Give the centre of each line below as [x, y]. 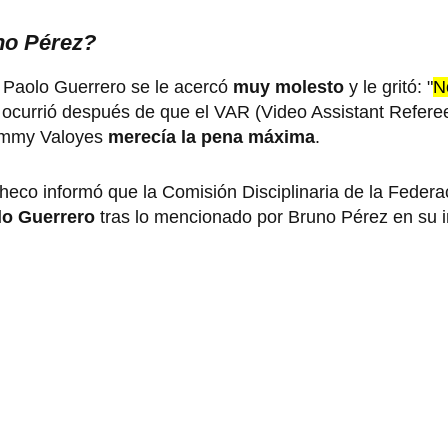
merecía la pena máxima [211, 137]
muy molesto [291, 87]
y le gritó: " [391, 87]
